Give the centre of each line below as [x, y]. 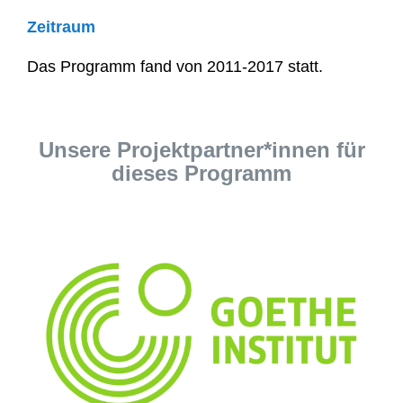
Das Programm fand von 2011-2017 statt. [175, 67]
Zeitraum [61, 27]
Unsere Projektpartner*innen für [201, 150]
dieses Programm [201, 174]
